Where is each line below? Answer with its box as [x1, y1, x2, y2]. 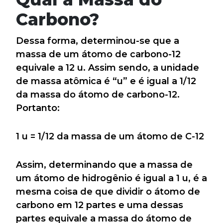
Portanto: [16, 102, 60, 113]
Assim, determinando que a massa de [16, 159, 193, 170]
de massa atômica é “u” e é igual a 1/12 [16, 75, 196, 87]
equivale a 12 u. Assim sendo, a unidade [16, 62, 199, 73]
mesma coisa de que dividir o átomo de [16, 186, 200, 197]
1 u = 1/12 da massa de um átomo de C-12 [16, 130, 204, 142]
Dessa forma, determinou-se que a [16, 35, 179, 46]
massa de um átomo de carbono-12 [16, 48, 181, 60]
